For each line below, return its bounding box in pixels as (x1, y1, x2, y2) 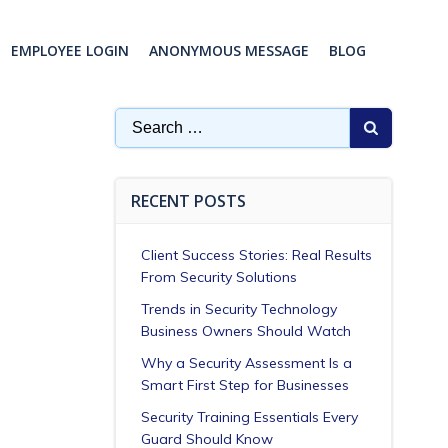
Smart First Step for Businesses (140, 375, 349, 394)
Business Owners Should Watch (140, 321, 351, 340)
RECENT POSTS (130, 189, 246, 212)
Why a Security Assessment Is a (140, 353, 352, 372)
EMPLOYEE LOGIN (11, 41, 129, 61)
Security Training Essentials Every (140, 407, 358, 426)
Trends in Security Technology (140, 299, 337, 318)
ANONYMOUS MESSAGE (149, 41, 309, 61)
